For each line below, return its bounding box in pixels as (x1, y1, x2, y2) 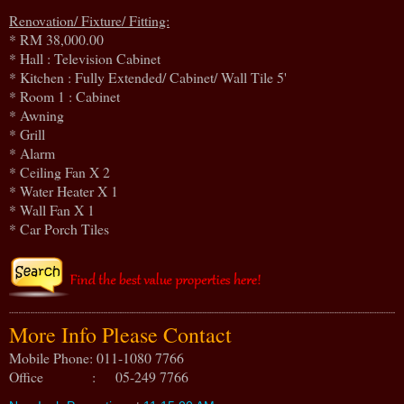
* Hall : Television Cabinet (9, 48, 161, 68)
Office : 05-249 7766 (9, 366, 188, 386)
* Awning (9, 105, 64, 124)
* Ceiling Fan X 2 (9, 161, 110, 181)
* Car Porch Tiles (9, 218, 109, 238)
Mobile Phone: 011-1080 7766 (9, 347, 184, 367)
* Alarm (9, 142, 55, 162)
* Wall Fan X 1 (9, 199, 95, 219)
